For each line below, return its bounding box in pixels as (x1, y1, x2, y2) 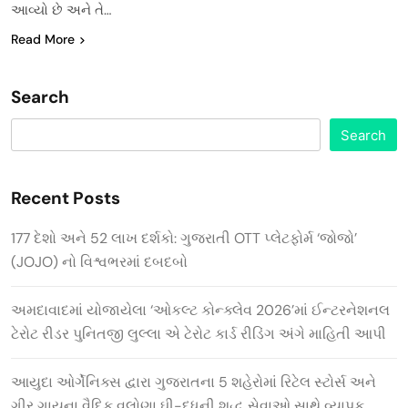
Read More (11, 30, 75, 47)
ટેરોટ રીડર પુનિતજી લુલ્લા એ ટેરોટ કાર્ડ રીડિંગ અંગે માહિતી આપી (11, 323, 386, 343)
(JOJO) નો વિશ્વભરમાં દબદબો (11, 251, 188, 271)
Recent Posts (11, 186, 120, 209)
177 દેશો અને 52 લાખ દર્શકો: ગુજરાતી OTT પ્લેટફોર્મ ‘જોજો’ (11, 228, 357, 248)
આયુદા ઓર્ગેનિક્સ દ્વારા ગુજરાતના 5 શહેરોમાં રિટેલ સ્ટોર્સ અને (11, 372, 376, 392)
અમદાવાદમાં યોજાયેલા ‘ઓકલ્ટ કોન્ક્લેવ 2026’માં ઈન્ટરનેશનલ (11, 300, 393, 320)
